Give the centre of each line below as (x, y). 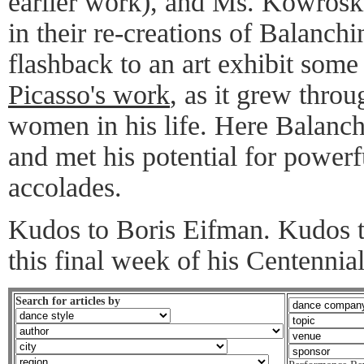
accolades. (65, 187)
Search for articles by (68, 301)
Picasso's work (89, 94)
